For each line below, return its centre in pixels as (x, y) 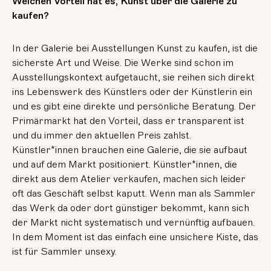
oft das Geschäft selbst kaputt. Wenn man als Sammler (134, 194)
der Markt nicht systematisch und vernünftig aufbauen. (134, 223)
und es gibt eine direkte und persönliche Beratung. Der (134, 107)
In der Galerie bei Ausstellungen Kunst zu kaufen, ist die (135, 49)
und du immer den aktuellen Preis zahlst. (102, 136)
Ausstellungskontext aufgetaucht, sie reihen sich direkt (134, 78)
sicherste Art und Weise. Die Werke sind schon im (123, 63)
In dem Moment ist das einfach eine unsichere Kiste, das (135, 237)
